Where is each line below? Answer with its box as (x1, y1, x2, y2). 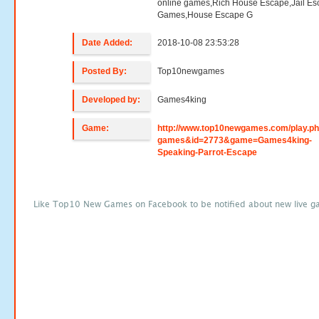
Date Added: (82, 38, 133, 48)
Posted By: (82, 66, 127, 76)
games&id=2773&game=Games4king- (157, 135, 313, 145)
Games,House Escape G (157, 10, 253, 20)
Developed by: (82, 95, 141, 105)
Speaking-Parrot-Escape (157, 147, 258, 157)
